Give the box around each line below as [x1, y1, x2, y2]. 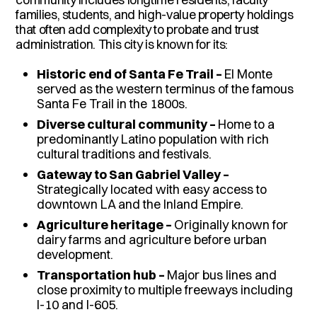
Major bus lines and [167, 266, 277, 283]
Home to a [218, 115, 275, 132]
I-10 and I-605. [37, 296, 119, 313]
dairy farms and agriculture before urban [37, 231, 267, 248]
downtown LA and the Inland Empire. [37, 195, 244, 212]
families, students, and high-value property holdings [16, 6, 294, 23]
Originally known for [174, 216, 289, 233]
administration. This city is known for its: [16, 35, 228, 52]
